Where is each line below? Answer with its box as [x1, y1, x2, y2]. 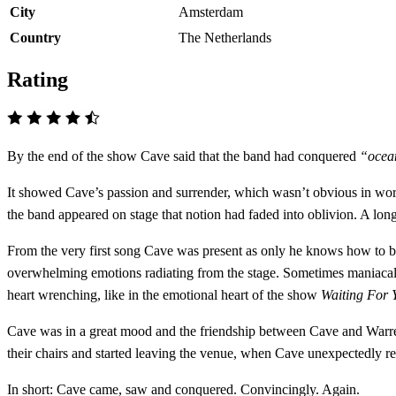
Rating [7, 67, 68, 91]
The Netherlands [179, 29, 271, 45]
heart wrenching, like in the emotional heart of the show [7, 286, 321, 302]
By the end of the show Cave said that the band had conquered [7, 148, 360, 164]
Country [10, 29, 61, 45]
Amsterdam [179, 4, 243, 19]
